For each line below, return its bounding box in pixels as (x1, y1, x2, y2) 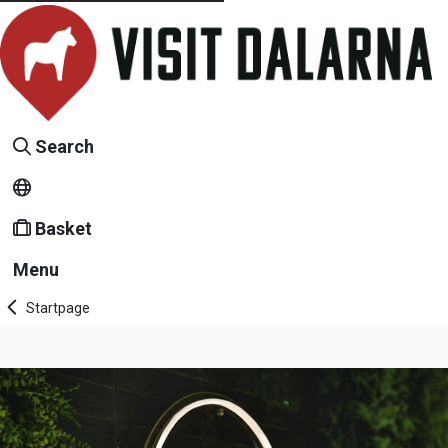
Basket (35, 218, 92, 240)
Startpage (26, 300, 90, 317)
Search (35, 136, 94, 158)
